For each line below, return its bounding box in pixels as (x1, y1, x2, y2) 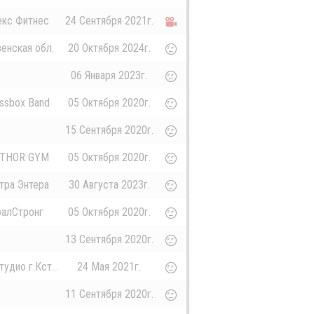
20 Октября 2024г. (67, 41, 151, 55)
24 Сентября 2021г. (64, 14, 153, 28)
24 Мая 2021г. (77, 260, 141, 274)
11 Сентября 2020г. (64, 287, 153, 301)
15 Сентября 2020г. (64, 123, 153, 137)
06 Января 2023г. (71, 69, 147, 83)
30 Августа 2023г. (68, 178, 150, 192)
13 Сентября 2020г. (64, 233, 153, 247)
